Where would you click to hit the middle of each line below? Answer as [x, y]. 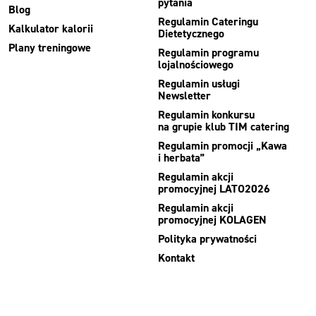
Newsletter [184, 95]
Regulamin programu [208, 52]
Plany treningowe [50, 47]
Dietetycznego [191, 33]
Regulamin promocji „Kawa [223, 145]
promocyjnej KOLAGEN [212, 219]
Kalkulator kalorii [51, 28]
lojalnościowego [196, 64]
